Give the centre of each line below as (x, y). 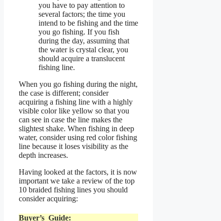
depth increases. (43, 155)
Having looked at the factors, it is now (78, 172)
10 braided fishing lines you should (73, 190)
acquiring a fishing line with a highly (76, 102)
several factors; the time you (82, 14)
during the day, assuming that (84, 41)
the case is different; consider (64, 93)
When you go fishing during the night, (78, 84)
